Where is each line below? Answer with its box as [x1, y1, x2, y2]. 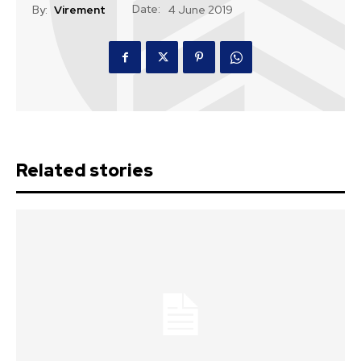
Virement [54, 2, 106, 18]
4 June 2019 [168, 2, 233, 18]
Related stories [16, 159, 153, 182]
